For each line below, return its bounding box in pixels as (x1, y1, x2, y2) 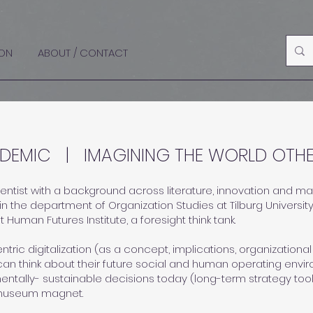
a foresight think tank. (128, 212, 241, 227)
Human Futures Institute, (7, 212, 128, 227)
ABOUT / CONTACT (38, 45, 128, 60)
